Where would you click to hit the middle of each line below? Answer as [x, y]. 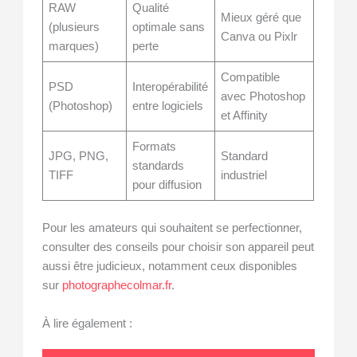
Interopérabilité [171, 87]
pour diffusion [167, 185]
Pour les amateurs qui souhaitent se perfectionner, [173, 228]
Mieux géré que [261, 18]
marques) [74, 47]
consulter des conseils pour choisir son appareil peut [178, 247]
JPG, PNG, [79, 157]
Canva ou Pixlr [259, 37]
